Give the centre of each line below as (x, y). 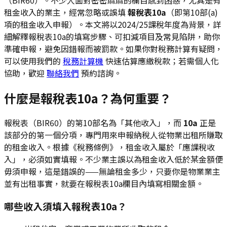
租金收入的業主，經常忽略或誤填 (66, 12)
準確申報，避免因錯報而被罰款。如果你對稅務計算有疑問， (113, 48)
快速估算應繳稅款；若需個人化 (161, 61)
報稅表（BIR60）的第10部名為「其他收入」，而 (94, 123)
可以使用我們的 (33, 61)
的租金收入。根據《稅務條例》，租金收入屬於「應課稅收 (109, 147)
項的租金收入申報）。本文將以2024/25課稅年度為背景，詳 (112, 24)
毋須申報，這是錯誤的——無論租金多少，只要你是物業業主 (112, 172)
